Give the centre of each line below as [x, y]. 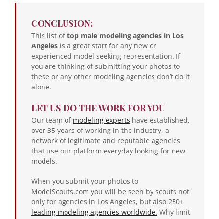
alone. [41, 87]
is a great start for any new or [107, 45]
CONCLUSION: [62, 23]
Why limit [174, 212]
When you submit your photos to [85, 181]
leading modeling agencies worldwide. [94, 212]
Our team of [52, 120]
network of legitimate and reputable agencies [106, 140]
